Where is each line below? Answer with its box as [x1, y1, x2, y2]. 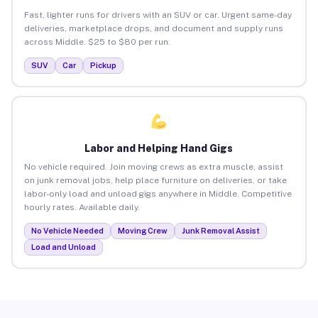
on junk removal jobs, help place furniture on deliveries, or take [23, 175, 287, 185]
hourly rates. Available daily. [23, 202, 140, 212]
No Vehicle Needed [31, 226, 104, 235]
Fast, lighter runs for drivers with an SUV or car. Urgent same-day [23, 9, 292, 20]
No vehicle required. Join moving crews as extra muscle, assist [23, 161, 283, 172]
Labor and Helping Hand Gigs [84, 142, 234, 154]
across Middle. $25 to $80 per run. [23, 36, 170, 47]
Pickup [89, 60, 116, 70]
